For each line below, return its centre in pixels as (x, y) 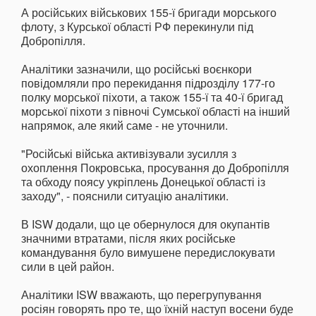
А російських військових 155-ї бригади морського (149, 13)
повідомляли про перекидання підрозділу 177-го (148, 83)
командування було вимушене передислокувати (148, 253)
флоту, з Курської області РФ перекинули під (137, 27)
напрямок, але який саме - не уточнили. (124, 126)
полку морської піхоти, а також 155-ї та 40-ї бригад (152, 97)
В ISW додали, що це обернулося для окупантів (146, 224)
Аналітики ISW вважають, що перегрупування (141, 295)
